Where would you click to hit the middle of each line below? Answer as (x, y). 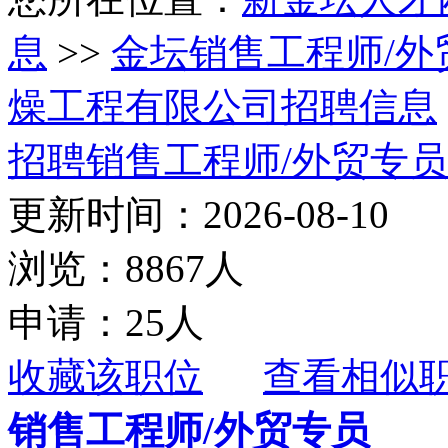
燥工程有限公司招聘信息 (222, 106)
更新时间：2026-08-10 (198, 214)
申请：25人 (106, 322)
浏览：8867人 (126, 268)
